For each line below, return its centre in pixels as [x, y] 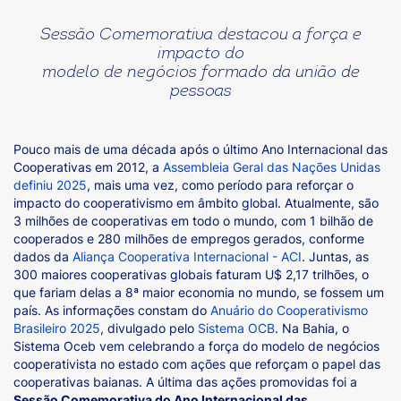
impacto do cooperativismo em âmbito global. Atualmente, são [196, 203]
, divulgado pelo [149, 328]
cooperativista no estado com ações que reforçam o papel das [197, 364]
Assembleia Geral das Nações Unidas [272, 167]
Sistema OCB [236, 328]
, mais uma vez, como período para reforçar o [220, 185]
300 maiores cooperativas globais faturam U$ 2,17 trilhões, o [191, 274]
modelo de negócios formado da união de [200, 73]
